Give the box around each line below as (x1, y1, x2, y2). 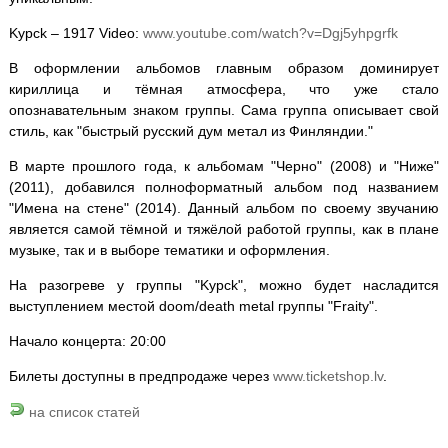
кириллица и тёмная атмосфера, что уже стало (8, 80, 440, 97)
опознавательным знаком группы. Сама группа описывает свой (8, 101, 440, 118)
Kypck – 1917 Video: (8, 24, 143, 41)
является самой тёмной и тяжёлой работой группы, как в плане (8, 220, 440, 237)
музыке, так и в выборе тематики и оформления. (8, 241, 330, 258)
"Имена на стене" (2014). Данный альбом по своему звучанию (8, 199, 440, 216)
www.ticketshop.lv (272, 367, 383, 384)
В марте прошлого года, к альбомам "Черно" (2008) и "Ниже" (8, 157, 440, 174)
